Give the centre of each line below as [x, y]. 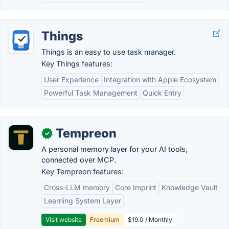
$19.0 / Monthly [150, 220]
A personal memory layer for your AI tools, [114, 149]
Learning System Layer [83, 201]
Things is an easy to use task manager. [109, 52]
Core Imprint [136, 187]
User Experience [71, 79]
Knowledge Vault [190, 187]
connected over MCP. [79, 160]
